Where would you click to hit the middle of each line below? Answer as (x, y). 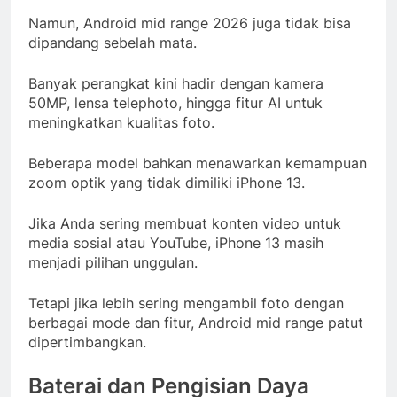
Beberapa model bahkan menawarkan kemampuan (198, 163)
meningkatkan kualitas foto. (121, 122)
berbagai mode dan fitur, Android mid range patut (196, 322)
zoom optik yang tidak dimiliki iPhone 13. (167, 182)
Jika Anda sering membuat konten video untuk (185, 223)
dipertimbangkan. (87, 342)
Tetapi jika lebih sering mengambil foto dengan (186, 303)
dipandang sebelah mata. (113, 42)
